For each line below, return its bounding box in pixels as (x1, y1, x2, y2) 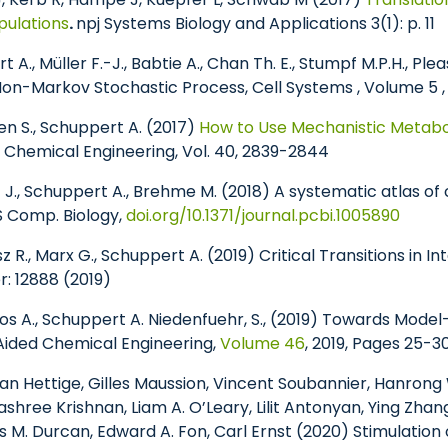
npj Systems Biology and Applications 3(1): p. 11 (76, 12, 435, 35)
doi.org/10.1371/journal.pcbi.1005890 (126, 204, 400, 227)
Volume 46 (220, 332, 305, 355)
